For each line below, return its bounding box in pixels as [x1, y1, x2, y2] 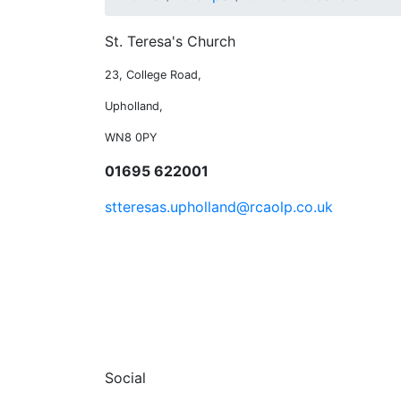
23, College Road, [105, 68, 201, 81]
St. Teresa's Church [105, 32, 235, 50]
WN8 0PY [105, 131, 158, 144]
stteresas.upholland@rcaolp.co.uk [105, 198, 333, 216]
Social [105, 369, 146, 387]
